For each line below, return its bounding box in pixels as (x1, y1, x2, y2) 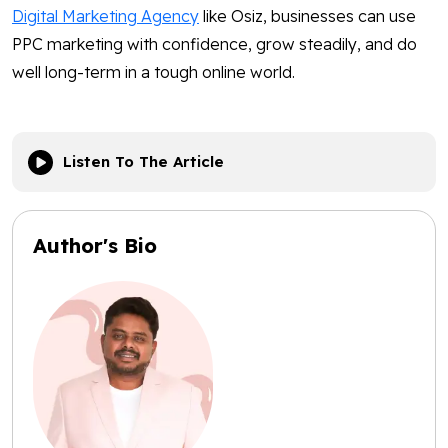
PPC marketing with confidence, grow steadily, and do (12, 34, 417, 55)
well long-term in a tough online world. (12, 62, 295, 83)
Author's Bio (33, 233, 157, 259)
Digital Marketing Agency (12, 6, 199, 27)
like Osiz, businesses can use (199, 6, 416, 27)
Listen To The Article (63, 152, 224, 172)
